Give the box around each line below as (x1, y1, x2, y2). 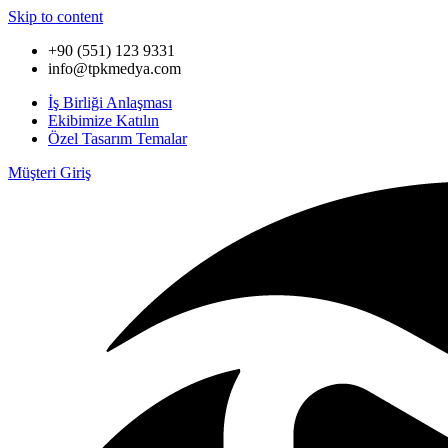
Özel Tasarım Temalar (48, 130, 187, 147)
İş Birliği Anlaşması (48, 94, 172, 111)
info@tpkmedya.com (48, 60, 181, 77)
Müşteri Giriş (8, 164, 91, 181)
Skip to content (8, 8, 103, 25)
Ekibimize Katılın (48, 112, 159, 129)
